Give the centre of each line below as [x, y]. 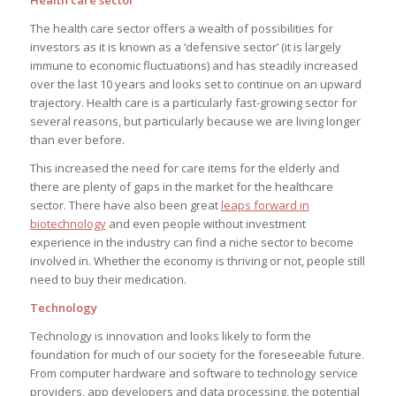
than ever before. [77, 139]
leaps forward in [265, 205]
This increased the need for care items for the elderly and [184, 168]
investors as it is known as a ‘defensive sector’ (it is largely [185, 46]
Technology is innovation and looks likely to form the [170, 335]
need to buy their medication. [108, 279]
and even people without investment [206, 223]
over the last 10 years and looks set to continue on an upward [195, 84]
